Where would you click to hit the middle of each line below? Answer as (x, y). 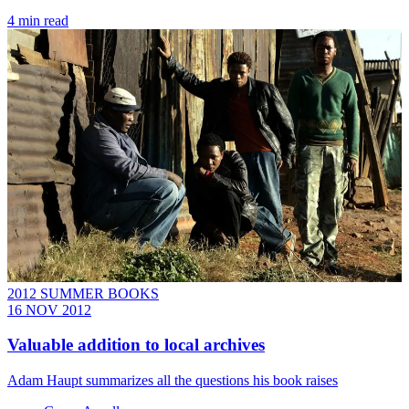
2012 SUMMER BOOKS (83, 293)
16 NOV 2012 (49, 309)
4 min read (38, 21)
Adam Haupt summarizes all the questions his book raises (173, 381)
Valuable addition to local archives (136, 345)
